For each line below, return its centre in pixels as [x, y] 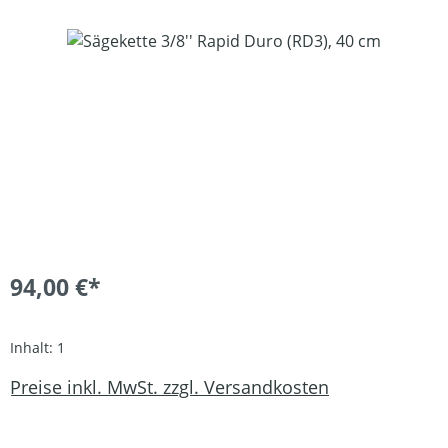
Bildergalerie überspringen [110, 39]
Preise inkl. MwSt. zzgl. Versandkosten [169, 387]
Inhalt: [33, 347]
